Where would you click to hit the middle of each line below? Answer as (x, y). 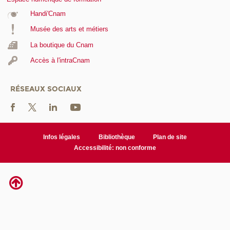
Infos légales (61, 137)
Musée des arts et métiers (69, 29)
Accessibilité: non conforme (115, 148)
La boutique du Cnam (62, 45)
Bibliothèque (117, 137)
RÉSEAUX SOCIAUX (46, 89)
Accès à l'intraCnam (60, 61)
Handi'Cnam (48, 13)
